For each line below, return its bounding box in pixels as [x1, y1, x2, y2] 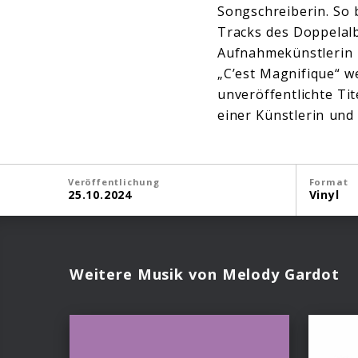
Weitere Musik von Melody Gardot [70, 264, 340, 284]
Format [308, 176, 348, 188]
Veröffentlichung [68, 176, 160, 188]
